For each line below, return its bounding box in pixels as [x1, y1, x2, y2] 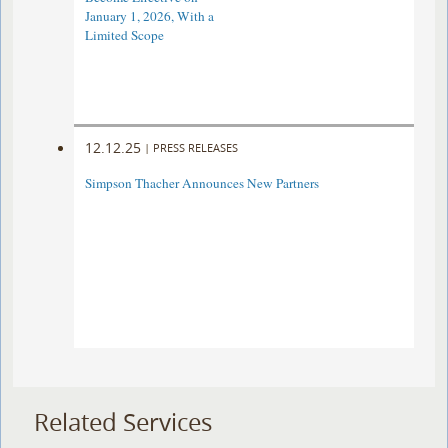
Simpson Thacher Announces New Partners [85, 174, 320, 193]
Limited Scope [85, 26, 165, 45]
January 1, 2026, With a [85, 7, 215, 26]
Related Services [34, 406, 213, 439]
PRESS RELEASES [153, 139, 239, 155]
